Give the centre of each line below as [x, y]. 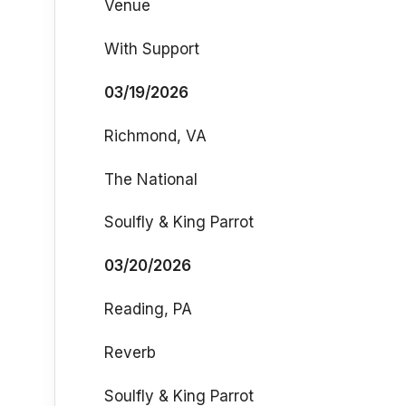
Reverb [130, 352]
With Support [152, 49]
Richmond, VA [155, 135]
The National [151, 179]
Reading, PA [148, 309]
